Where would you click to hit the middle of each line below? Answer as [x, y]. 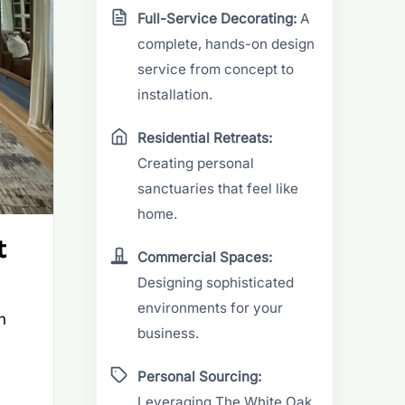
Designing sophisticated [216, 282]
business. [169, 333]
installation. [175, 94]
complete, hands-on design [226, 43]
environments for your [211, 307]
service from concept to [216, 69]
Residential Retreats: [205, 137]
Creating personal [196, 163]
